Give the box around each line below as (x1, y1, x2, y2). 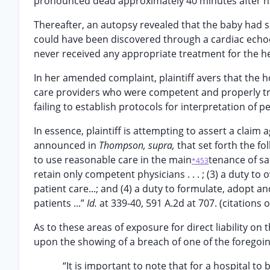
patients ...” (34, 196, 87, 210)
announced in (34, 139, 99, 152)
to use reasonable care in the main (34, 153, 192, 166)
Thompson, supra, (99, 139, 177, 152)
